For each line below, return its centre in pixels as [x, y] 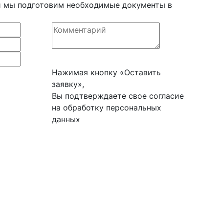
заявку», [68, 84]
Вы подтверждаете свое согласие [118, 96]
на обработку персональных [107, 108]
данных [66, 119]
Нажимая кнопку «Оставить [106, 72]
